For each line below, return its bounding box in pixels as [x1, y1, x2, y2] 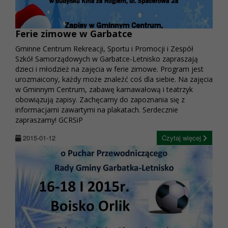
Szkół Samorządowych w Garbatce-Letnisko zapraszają [15, 54, 198, 64]
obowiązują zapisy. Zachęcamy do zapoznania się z [15, 95, 185, 105]
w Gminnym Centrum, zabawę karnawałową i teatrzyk [15, 84, 193, 95]
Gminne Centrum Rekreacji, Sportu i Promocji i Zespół [15, 44, 193, 54]
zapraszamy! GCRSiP [15, 115, 83, 125]
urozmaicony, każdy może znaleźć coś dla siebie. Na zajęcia [15, 74, 213, 84]
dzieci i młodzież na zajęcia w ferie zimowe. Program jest [15, 64, 204, 74]
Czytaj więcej [162, 133, 203, 143]
